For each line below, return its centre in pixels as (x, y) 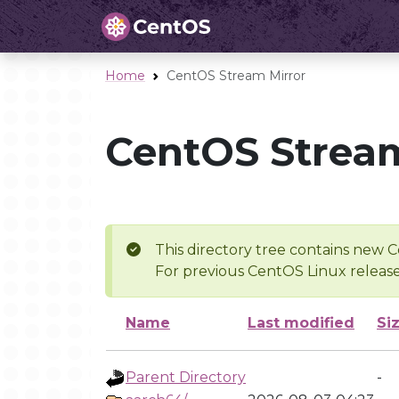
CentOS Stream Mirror (236, 76)
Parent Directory (186, 377)
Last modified (301, 323)
